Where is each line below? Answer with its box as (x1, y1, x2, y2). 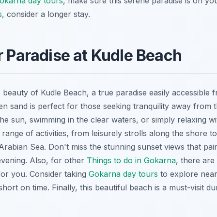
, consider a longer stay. (2, 9, 90, 19)
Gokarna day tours (89, 169, 158, 179)
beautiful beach (95, 182, 152, 192)
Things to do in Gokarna (87, 155, 176, 165)
